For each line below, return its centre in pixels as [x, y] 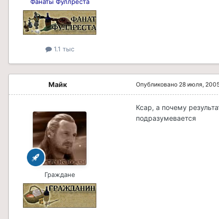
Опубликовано [157, 85]
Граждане [60, 175]
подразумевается [166, 118]
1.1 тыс [63, 49]
